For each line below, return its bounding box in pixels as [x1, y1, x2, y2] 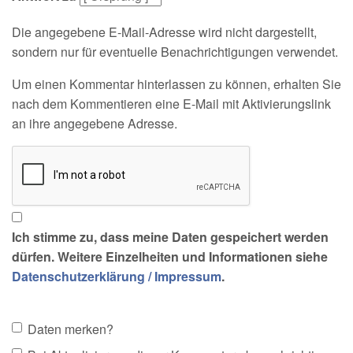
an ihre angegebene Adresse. [12, 114, 177, 132]
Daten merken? [28, 320, 113, 339]
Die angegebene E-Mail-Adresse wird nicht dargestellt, [12, 23, 317, 41]
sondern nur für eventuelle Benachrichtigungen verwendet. [12, 43, 338, 61]
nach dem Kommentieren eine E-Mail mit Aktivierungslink [12, 95, 331, 113]
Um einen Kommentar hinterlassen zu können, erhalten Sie [12, 75, 341, 93]
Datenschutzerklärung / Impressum [12, 267, 221, 285]
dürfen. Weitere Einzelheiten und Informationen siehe [12, 247, 328, 266]
